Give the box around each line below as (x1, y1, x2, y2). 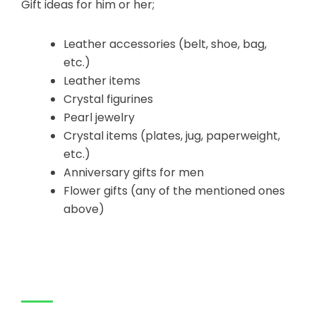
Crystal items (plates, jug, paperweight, (63, 128, 280, 145)
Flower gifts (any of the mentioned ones (63, 183, 285, 200)
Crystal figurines (63, 91, 153, 108)
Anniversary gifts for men (63, 164, 204, 181)
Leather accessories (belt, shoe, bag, (63, 36, 267, 53)
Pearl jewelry (63, 109, 135, 126)
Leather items (63, 73, 140, 90)
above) (63, 201, 104, 218)
